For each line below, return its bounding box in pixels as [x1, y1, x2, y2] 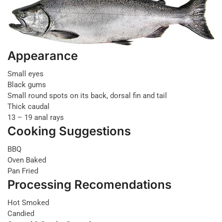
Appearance [7, 48, 78, 63]
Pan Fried [7, 166, 38, 175]
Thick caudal [7, 102, 50, 111]
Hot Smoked [7, 198, 49, 207]
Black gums [7, 80, 46, 89]
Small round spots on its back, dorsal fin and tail [7, 91, 167, 100]
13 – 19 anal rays [7, 112, 64, 122]
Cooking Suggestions [7, 123, 131, 138]
